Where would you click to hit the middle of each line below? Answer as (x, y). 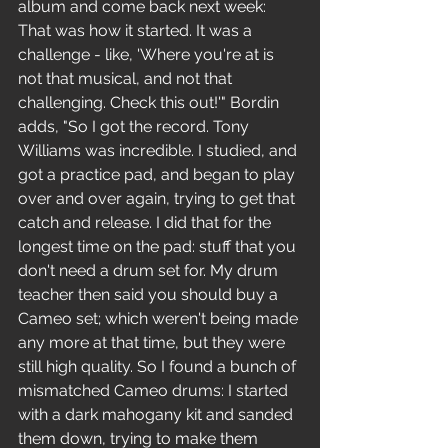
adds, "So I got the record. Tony (135, 126)
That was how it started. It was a (137, 30)
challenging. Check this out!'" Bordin (150, 102)
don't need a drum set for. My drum (150, 270)
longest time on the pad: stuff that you (159, 246)
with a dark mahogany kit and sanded (157, 414)
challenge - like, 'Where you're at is (148, 54)
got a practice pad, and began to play (158, 174)
